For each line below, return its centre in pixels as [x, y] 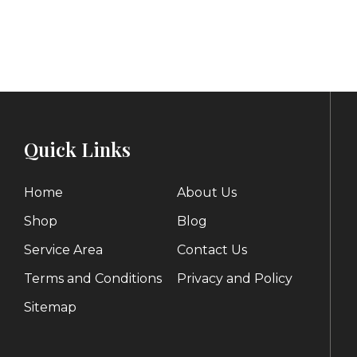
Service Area [63, 249]
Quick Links [77, 149]
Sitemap [50, 307]
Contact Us [212, 249]
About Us [207, 192]
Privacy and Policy [235, 278]
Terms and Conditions [93, 278]
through [176, 45]
